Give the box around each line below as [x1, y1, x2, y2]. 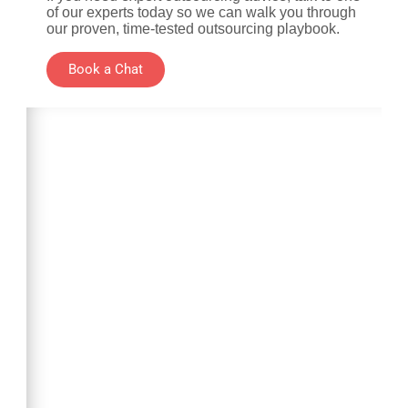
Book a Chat [68, 61, 143, 78]
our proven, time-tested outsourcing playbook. [46, 21, 340, 37]
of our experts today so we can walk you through [46, 5, 356, 21]
